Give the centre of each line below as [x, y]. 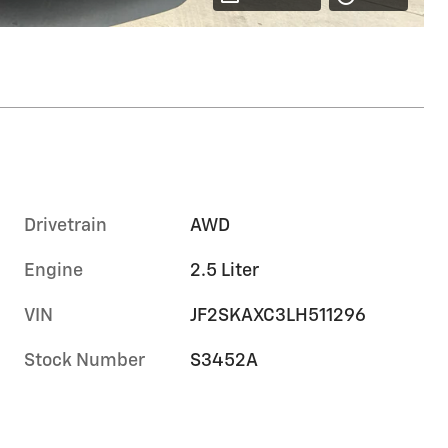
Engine [53, 270]
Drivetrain [65, 225]
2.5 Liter [225, 270]
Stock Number [84, 360]
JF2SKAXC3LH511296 [278, 315]
